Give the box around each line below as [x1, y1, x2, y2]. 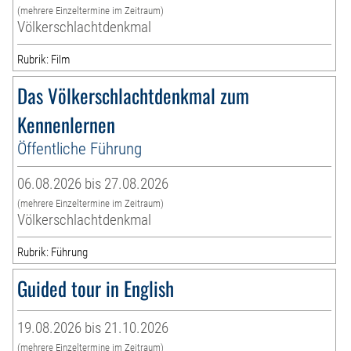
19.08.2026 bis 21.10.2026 [17, 319, 169, 338]
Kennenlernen [17, 110, 116, 139]
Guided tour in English [17, 273, 175, 303]
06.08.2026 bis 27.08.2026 [17, 175, 169, 194]
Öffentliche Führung [17, 139, 143, 159]
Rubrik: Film [17, 52, 71, 67]
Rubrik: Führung [17, 245, 89, 260]
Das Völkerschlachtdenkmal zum [17, 81, 250, 110]
